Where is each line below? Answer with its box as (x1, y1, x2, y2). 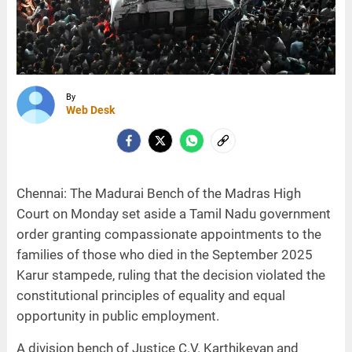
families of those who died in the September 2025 (16, 246, 313, 262)
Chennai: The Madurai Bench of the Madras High (16, 185, 301, 201)
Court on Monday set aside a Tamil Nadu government (16, 205, 331, 222)
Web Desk (65, 104, 115, 117)
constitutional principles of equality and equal (16, 287, 285, 303)
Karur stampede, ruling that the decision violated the (16, 266, 325, 283)
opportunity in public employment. (16, 307, 219, 324)
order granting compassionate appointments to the (16, 225, 321, 242)
